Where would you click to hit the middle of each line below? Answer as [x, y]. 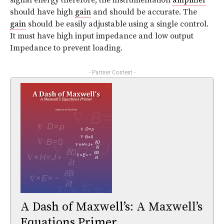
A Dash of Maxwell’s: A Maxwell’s [111, 207]
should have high [42, 12]
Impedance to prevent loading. [66, 48]
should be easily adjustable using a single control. [117, 24]
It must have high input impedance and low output [102, 36]
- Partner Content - [112, 72]
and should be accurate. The [144, 12]
